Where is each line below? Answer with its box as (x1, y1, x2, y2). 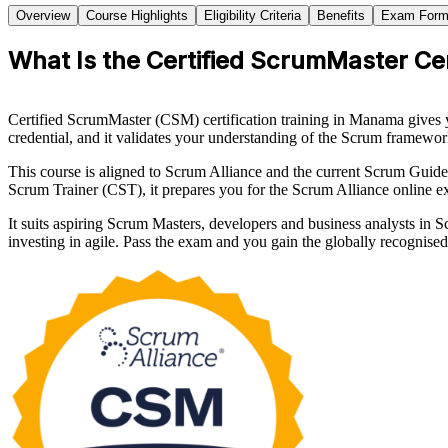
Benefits (317, 8, 365, 24)
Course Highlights (86, 8, 188, 24)
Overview (16, 8, 70, 24)
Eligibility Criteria (204, 8, 301, 24)
